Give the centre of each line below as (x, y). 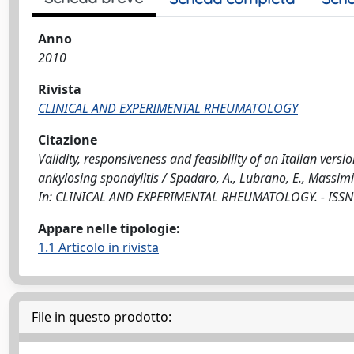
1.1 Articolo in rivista (98, 247)
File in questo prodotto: (102, 317)
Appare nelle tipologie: (109, 228)
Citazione (68, 140)
